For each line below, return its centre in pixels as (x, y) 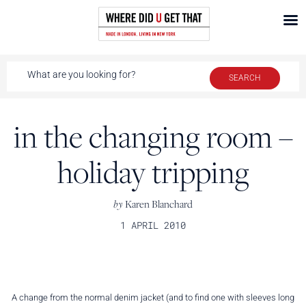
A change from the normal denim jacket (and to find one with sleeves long (153, 297)
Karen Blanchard (158, 204)
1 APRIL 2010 (153, 225)
